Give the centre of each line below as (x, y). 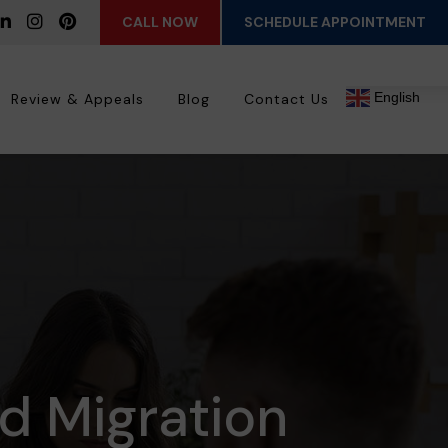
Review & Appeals (77, 99)
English (395, 97)
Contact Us (286, 99)
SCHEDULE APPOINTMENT (335, 22)
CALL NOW (160, 22)
